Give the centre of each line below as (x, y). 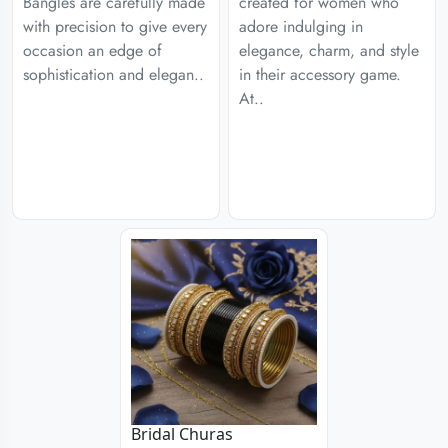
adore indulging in (301, 26)
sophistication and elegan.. (113, 74)
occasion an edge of (92, 50)
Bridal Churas (182, 433)
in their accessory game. (320, 74)
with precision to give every (115, 26)
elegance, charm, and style (329, 50)
